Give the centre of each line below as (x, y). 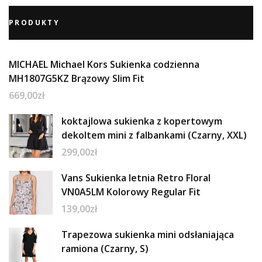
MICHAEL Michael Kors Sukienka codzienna (104, 64)
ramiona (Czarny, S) (105, 248)
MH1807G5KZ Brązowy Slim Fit (77, 78)
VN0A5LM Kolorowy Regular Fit (131, 192)
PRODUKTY (35, 22)
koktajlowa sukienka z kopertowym (142, 121)
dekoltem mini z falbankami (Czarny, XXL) (154, 135)
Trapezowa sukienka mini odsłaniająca (148, 234)
